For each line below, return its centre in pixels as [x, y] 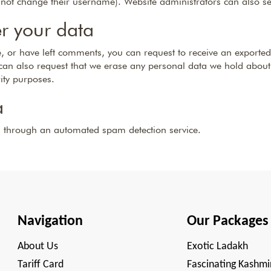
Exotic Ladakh [217, 247]
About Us [38, 247]
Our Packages [227, 221]
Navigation [50, 221]
